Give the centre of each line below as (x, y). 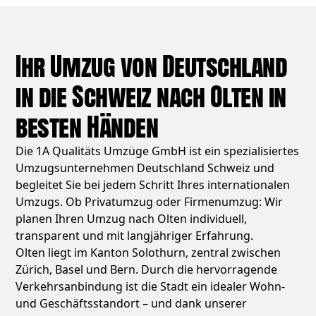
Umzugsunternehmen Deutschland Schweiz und (145, 168)
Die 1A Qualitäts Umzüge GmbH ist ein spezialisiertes (158, 151)
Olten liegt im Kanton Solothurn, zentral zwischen (148, 253)
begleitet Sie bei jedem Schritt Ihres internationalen (153, 185)
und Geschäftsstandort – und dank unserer (132, 304)
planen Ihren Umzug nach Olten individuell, (132, 219)
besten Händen (87, 127)
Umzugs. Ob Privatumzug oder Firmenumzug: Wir (150, 202)
